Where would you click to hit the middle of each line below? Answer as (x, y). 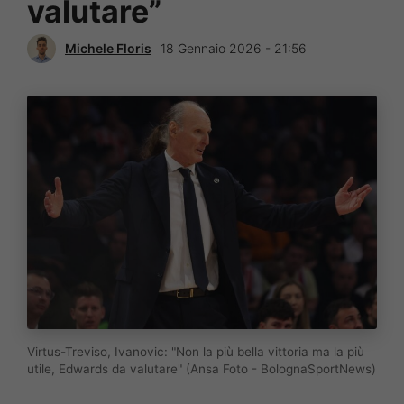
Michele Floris (108, 49)
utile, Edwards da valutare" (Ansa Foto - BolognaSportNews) (202, 368)
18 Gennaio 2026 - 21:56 (234, 49)
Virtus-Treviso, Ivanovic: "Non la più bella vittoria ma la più (196, 351)
